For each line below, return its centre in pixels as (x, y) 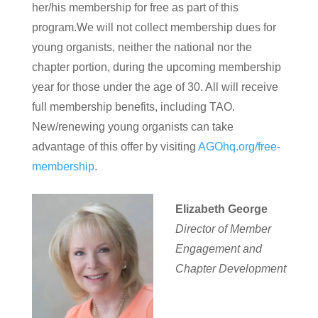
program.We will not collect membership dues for (154, 27)
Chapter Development (230, 269)
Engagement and (218, 249)
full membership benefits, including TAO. (133, 107)
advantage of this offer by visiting (115, 147)
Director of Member (223, 229)
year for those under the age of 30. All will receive (155, 87)
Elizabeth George (221, 209)
